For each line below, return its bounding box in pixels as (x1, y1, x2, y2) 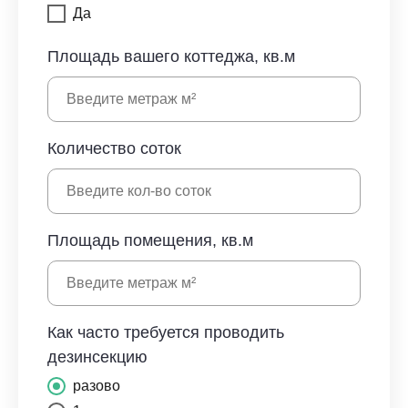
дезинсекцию (47, 348, 148, 366)
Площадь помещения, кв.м (47, 231, 253, 250)
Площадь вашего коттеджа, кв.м (47, 47, 295, 66)
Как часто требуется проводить (47, 323, 284, 342)
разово (73, 378, 120, 393)
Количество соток (47, 139, 181, 158)
